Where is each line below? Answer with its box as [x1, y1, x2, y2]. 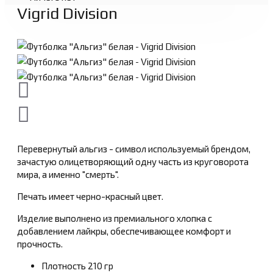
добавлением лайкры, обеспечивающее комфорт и [17, 225, 231, 237]
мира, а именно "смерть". [17, 169, 119, 180]
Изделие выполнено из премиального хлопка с [17, 213, 212, 224]
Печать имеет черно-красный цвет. [17, 191, 163, 202]
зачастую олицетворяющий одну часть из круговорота [17, 156, 249, 168]
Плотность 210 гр [41, 260, 113, 272]
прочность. [17, 238, 63, 250]
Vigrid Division [17, 4, 118, 23]
